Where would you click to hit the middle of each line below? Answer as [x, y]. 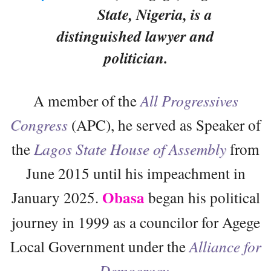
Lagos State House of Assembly [128, 149]
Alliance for [225, 246]
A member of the [87, 100]
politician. [135, 58]
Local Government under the [100, 246]
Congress [39, 125]
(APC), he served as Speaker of [164, 125]
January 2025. [57, 197]
